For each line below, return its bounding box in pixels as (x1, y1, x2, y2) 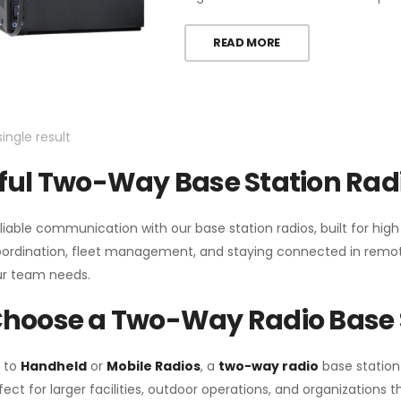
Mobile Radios (106, 357, 200, 375)
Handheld (20, 357, 87, 375)
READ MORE (212, 33, 281, 51)
